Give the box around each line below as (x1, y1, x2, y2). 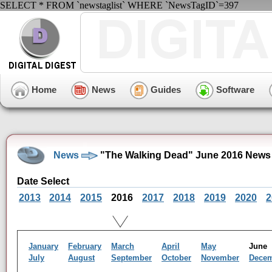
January (29, 242, 58, 251)
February (68, 242, 101, 251)
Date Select (17, 176, 69, 186)
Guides (148, 84, 181, 95)
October (161, 253, 191, 262)
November (201, 253, 239, 262)
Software (214, 84, 254, 95)
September (111, 253, 152, 262)
